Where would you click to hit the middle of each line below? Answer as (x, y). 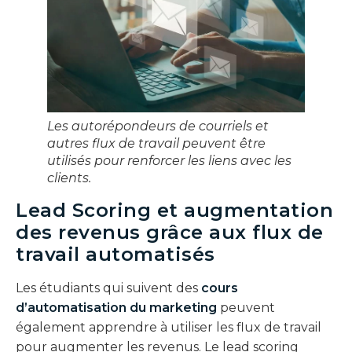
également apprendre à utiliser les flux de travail (169, 328)
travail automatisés (115, 255)
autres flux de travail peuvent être (156, 144)
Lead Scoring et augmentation (174, 211)
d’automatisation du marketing (116, 308)
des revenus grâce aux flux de (170, 233)
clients (68, 178)
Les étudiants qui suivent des (108, 288)
